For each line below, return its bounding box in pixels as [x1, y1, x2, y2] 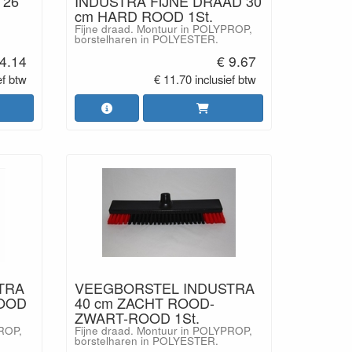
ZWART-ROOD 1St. [74, 306, 200, 328]
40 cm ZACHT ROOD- [74, 291, 214, 313]
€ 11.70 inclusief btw [154, 70, 257, 87]
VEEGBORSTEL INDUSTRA [74, 277, 255, 298]
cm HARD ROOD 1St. [74, 5, 213, 26]
